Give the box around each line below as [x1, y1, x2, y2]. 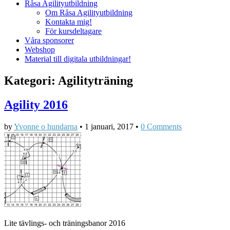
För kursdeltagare [45, 27, 102, 36]
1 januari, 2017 [85, 122, 133, 131]
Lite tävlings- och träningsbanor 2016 [4, 219, 125, 228]
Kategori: [4, 74, 58, 88]
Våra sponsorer [25, 36, 74, 45]
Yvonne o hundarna [14, 122, 78, 131]
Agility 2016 [4, 98, 68, 112]
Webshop [25, 45, 55, 54]
